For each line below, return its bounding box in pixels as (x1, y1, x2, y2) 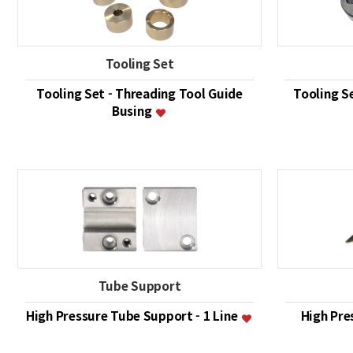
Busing (111, 102, 155, 119)
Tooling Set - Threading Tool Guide (36, 84, 243, 102)
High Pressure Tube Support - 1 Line (26, 307, 240, 325)
